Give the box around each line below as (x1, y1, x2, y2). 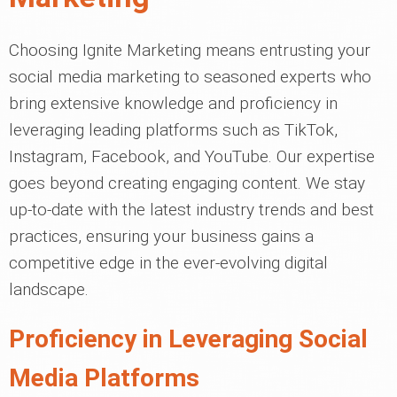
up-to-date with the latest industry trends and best (9, 199, 374, 220)
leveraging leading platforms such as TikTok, (9, 120, 338, 140)
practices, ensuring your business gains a (9, 226, 314, 246)
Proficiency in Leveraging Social (9, 324, 368, 354)
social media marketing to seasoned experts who (9, 66, 371, 87)
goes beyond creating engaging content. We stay (9, 173, 365, 193)
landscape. (9, 279, 89, 300)
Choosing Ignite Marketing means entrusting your (9, 40, 370, 60)
